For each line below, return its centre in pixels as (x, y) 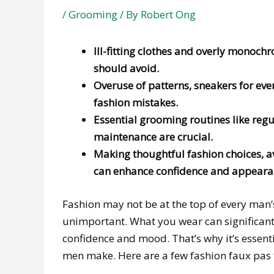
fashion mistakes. (136, 103)
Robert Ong (168, 15)
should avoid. (126, 68)
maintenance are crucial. (153, 137)
